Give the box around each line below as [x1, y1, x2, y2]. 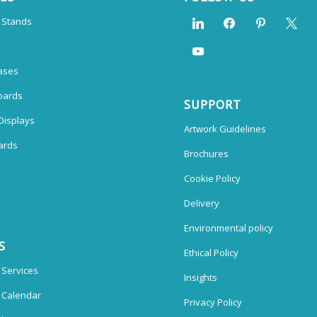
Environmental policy [184, 221, 274, 234]
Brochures [184, 146, 229, 160]
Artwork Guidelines [184, 122, 267, 135]
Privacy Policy [184, 295, 243, 309]
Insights [184, 270, 218, 284]
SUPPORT [184, 96, 242, 113]
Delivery [184, 196, 220, 209]
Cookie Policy [184, 171, 241, 185]
